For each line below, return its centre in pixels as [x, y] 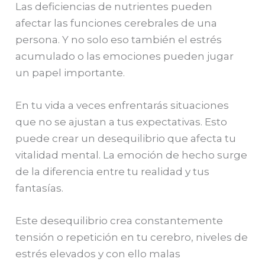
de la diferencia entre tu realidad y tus [113, 172]
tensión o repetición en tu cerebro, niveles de [132, 237]
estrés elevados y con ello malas [98, 254]
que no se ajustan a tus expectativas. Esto [122, 122]
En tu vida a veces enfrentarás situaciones [122, 106]
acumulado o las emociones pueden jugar [125, 56]
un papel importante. [70, 73]
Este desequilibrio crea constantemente [119, 221]
